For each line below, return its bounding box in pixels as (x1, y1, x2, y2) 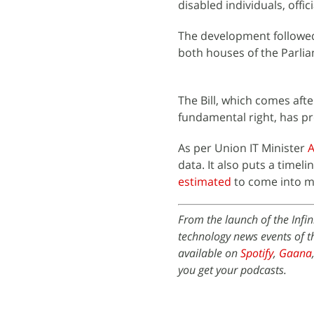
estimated (178, 173, 231, 189)
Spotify (240, 245, 273, 261)
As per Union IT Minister (178, 139, 308, 156)
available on (178, 245, 240, 261)
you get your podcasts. (178, 261, 287, 278)
